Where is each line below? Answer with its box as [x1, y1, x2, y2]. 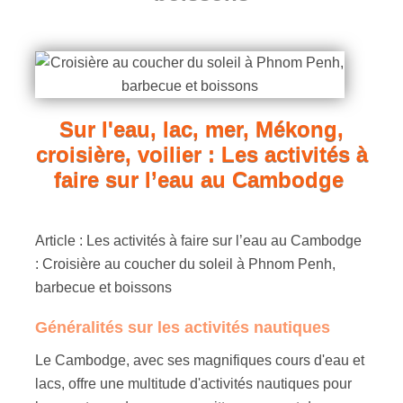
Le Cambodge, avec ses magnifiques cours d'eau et [35, 352, 365, 368]
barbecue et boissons [35, 279, 173, 295]
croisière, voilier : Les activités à [35, 141, 368, 166]
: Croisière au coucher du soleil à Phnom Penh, [35, 255, 336, 272]
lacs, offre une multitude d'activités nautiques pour [35, 375, 353, 391]
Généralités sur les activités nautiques [35, 318, 331, 336]
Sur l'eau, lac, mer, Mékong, [59, 116, 344, 141]
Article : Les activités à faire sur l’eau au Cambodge [35, 232, 363, 248]
